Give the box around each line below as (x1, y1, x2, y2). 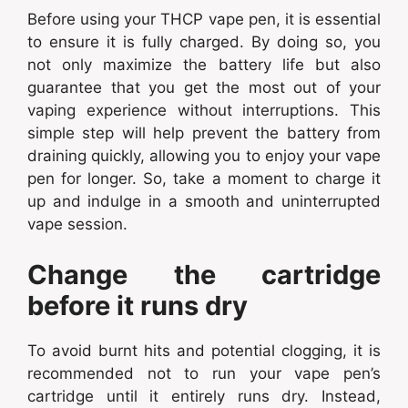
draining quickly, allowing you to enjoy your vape (27, 147, 381, 166)
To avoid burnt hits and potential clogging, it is (27, 341, 381, 360)
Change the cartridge (27, 258, 381, 291)
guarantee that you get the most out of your (27, 78, 381, 97)
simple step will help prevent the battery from (27, 124, 381, 143)
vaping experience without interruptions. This (27, 101, 381, 120)
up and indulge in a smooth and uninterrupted (27, 192, 381, 211)
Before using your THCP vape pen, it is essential (27, 10, 381, 29)
